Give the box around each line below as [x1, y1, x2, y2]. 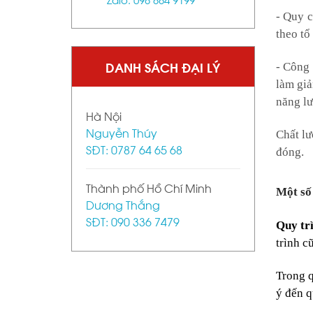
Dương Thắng [86, 196, 160, 213]
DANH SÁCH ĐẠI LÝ [105, 57, 221, 77]
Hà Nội [86, 108, 122, 124]
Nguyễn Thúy [86, 124, 157, 141]
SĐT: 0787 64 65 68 [86, 141, 182, 158]
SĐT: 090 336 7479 [86, 213, 180, 230]
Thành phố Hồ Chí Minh [86, 180, 212, 196]
